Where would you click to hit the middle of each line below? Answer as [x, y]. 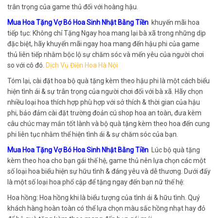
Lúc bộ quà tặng [176, 150]
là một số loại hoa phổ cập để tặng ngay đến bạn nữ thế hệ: [96, 182]
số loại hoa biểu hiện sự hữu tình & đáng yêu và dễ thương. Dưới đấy [109, 171]
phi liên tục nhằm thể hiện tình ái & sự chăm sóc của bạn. [93, 134]
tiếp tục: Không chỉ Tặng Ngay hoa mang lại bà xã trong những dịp [107, 33]
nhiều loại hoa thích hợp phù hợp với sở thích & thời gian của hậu [104, 102]
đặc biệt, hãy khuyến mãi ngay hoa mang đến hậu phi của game [103, 44]
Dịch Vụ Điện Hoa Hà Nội [82, 65]
